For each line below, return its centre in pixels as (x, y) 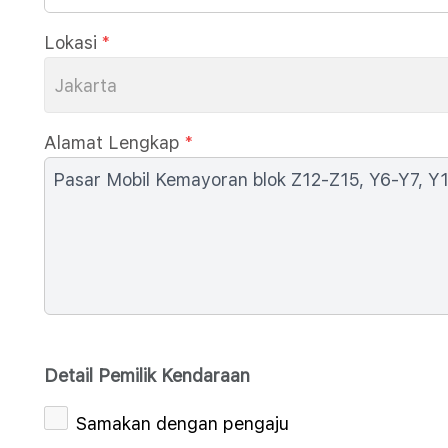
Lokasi (70, 42)
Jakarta (86, 85)
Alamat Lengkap (112, 142)
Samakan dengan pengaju (182, 423)
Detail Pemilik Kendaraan (147, 375)
